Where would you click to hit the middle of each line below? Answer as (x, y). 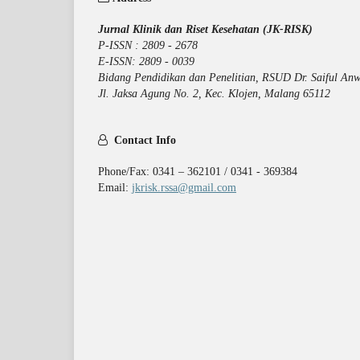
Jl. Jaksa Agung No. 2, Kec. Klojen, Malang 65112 (214, 93)
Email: (115, 187)
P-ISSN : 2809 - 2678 (206, 45)
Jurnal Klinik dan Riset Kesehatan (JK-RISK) (205, 29)
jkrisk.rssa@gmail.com (184, 187)
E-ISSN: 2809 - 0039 (146, 61)
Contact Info (143, 141)
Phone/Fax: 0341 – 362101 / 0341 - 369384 (198, 171)
